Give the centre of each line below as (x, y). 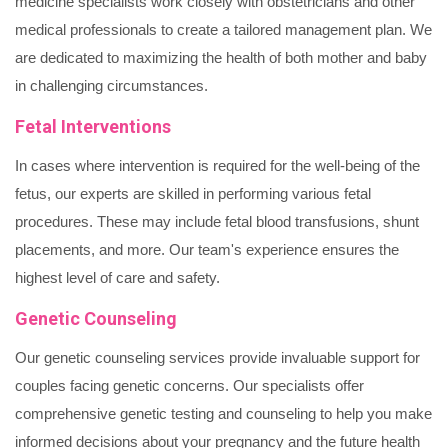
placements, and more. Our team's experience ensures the (207, 250)
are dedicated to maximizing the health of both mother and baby (221, 58)
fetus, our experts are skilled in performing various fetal (193, 194)
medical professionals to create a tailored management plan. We (223, 30)
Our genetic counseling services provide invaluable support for (217, 358)
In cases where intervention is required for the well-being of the (217, 166)
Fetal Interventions (93, 127)
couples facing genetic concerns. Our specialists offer (189, 386)
